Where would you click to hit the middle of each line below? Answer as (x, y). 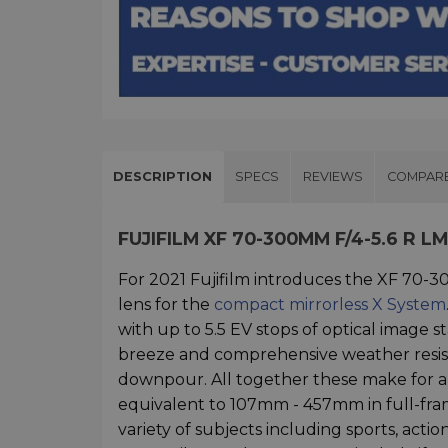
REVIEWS (332, 176)
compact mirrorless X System (330, 304)
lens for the (166, 304)
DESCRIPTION (163, 176)
